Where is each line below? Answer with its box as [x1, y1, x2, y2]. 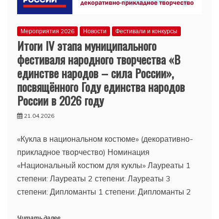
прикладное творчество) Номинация [17, 147, 150, 157]
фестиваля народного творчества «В [17, 50, 180, 68]
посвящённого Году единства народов [17, 78, 185, 96]
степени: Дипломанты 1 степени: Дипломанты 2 [17, 187, 191, 197]
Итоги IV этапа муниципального [17, 37, 156, 55]
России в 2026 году [17, 91, 104, 109]
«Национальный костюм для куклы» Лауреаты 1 [17, 160, 191, 171]
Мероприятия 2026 [21, 27, 74, 35]
